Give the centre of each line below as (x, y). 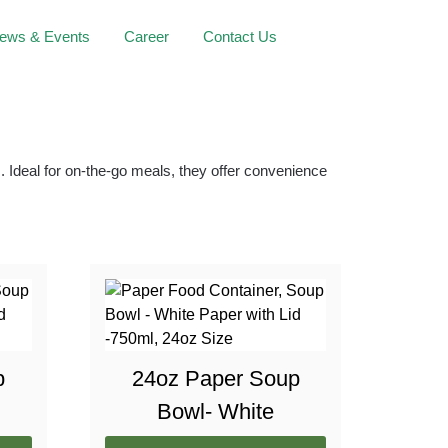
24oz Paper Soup (215, 378)
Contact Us (240, 36)
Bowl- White (216, 411)
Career (146, 36)
